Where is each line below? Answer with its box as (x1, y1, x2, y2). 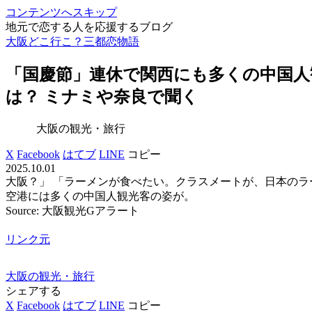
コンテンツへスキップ (6, 6, 117, 18)
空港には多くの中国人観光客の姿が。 (6, 189, 195, 202)
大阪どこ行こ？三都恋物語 (6, 36, 139, 47)
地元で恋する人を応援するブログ (6, 21, 173, 33)
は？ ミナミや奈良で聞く (6, 87, 198, 106)
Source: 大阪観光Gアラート (6, 204, 139, 217)
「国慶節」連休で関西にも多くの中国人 (6, 65, 310, 84)
